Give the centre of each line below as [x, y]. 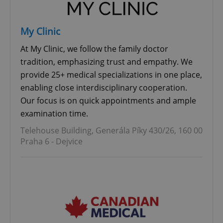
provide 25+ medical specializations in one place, [111, 74]
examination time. [54, 113]
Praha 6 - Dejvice [52, 141]
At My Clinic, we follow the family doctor [94, 49]
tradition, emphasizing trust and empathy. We [107, 61]
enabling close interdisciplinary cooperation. [104, 87]
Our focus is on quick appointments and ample [108, 100]
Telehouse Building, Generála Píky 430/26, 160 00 [111, 130]
